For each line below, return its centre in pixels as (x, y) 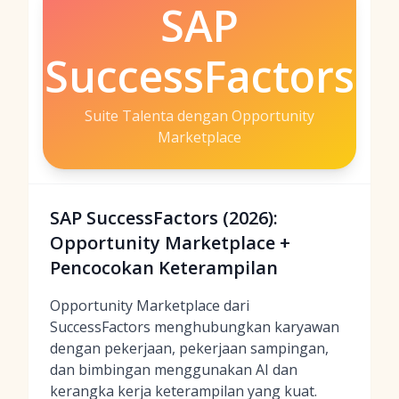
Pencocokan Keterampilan (164, 268)
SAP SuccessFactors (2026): (164, 218)
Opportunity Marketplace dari (150, 305)
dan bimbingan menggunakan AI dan (174, 370)
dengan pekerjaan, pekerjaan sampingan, (189, 348)
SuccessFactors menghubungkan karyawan (195, 327)
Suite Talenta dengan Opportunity (199, 116)
